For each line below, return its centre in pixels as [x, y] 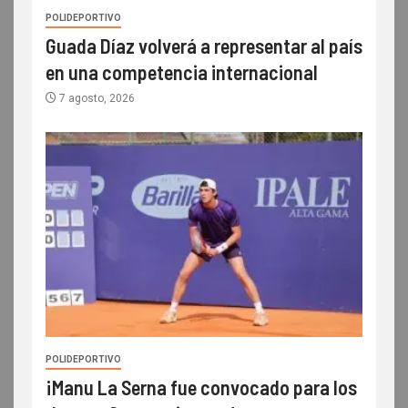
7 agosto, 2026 [96, 98]
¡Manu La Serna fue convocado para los [201, 387]
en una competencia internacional [182, 71]
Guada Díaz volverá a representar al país [204, 45]
